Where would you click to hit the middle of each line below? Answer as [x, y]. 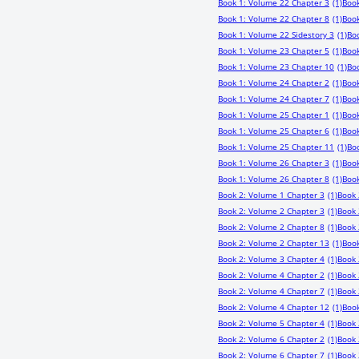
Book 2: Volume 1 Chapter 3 [271, 195]
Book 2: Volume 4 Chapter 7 [271, 291]
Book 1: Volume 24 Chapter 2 [274, 83]
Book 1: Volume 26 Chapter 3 [274, 163]
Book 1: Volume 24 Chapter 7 [274, 99]
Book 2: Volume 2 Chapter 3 [271, 211]
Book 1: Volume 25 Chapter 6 [274, 131]
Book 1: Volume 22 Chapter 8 [274, 18]
